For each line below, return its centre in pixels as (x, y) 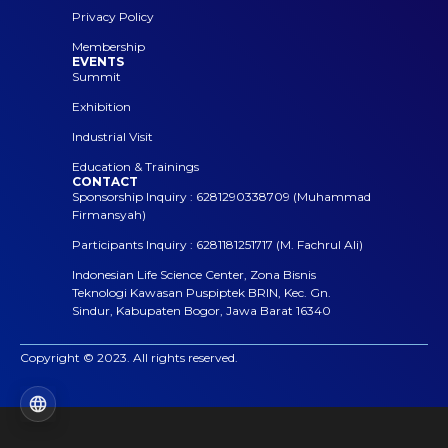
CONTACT (105, 181)
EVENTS (98, 61)
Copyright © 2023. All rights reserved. (129, 357)
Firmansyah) (109, 214)
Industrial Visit (112, 136)
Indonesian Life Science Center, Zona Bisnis (194, 274)
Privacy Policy (113, 16)
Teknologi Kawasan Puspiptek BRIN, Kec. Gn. (201, 292)
